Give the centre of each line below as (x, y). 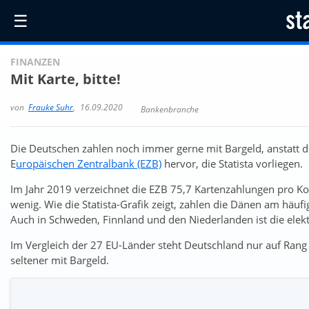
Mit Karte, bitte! (66, 79)
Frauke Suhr (51, 107)
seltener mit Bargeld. (60, 260)
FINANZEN (35, 62)
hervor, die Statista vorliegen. (232, 163)
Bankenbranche (169, 109)
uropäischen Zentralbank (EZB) (89, 163)
